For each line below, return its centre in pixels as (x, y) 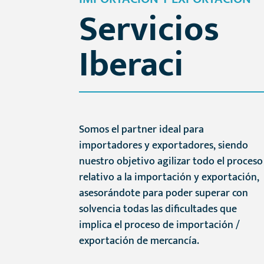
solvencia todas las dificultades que (158, 209)
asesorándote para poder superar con (164, 194)
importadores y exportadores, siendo (164, 146)
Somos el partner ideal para (142, 130)
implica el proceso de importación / (160, 225)
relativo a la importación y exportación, (169, 178)
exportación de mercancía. (139, 241)
